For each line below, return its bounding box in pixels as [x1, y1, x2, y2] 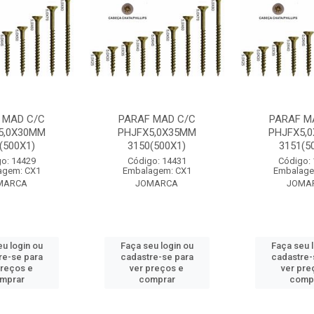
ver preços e [130, 263, 184, 273]
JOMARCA [135, 178, 179, 189]
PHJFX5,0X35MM [117, 126, 196, 139]
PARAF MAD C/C [118, 113, 196, 125]
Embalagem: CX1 [122, 165, 191, 176]
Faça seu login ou [120, 240, 193, 251]
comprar [138, 274, 175, 285]
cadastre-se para [120, 252, 193, 262]
